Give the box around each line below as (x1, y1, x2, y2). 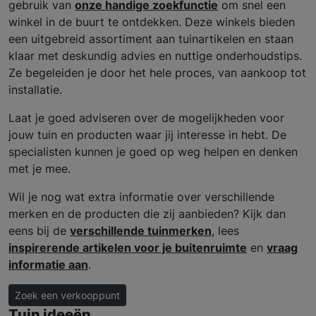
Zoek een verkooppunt (15, 288, 120, 301)
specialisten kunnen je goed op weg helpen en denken (8, 144, 298, 159)
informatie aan (8, 257, 88, 272)
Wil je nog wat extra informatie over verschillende (8, 189, 274, 204)
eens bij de (8, 223, 70, 238)
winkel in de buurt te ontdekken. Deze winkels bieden (8, 14, 295, 29)
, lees (212, 223, 239, 238)
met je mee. (8, 161, 71, 176)
